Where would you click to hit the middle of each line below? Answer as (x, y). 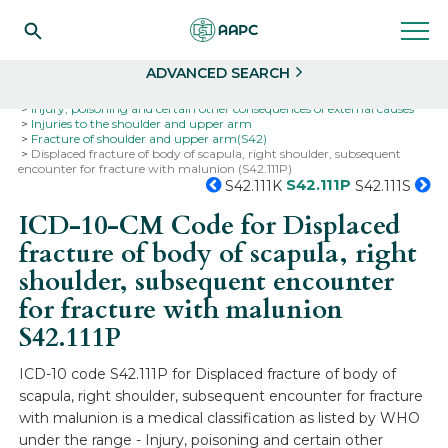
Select (67, 13)
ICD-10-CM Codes (217, 93)
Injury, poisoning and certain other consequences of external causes (223, 108)
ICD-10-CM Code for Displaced (210, 225)
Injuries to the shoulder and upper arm (142, 123)
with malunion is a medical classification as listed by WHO (220, 418)
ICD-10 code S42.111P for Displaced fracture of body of (208, 374)
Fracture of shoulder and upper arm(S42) (149, 138)
